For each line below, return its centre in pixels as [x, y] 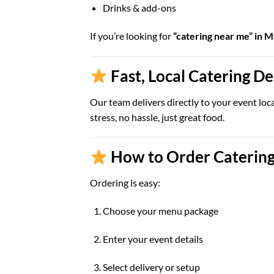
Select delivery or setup [151, 267]
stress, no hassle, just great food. [157, 117]
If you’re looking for [131, 36]
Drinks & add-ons [139, 8]
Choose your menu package [160, 211]
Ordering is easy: [125, 183]
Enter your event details [153, 239]
